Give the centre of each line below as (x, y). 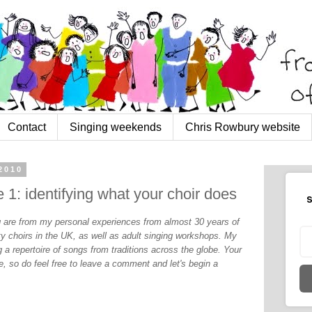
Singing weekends (116, 127)
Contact (27, 127)
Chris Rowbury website (243, 127)
